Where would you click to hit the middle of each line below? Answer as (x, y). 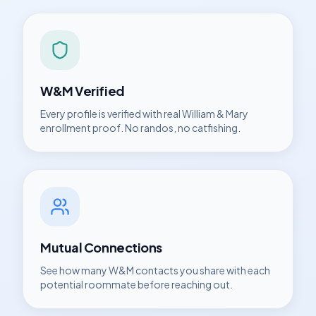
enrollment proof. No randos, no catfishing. (140, 128)
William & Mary (215, 114)
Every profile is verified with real (111, 114)
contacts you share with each (202, 270)
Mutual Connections (101, 247)
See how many (74, 270)
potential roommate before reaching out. (136, 284)
